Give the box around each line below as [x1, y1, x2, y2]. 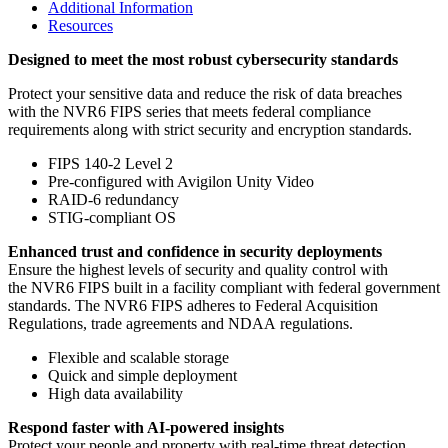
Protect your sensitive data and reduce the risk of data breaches [8, 84, 402, 102]
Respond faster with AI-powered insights [8, 418, 284, 436]
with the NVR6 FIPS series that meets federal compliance [8, 102, 371, 120]
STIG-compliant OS [48, 208, 176, 226]
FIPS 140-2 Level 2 [48, 154, 173, 172]
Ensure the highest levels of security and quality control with [8, 260, 388, 278]
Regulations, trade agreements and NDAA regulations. [8, 314, 353, 332]
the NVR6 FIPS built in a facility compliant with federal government [8, 278, 440, 296]
